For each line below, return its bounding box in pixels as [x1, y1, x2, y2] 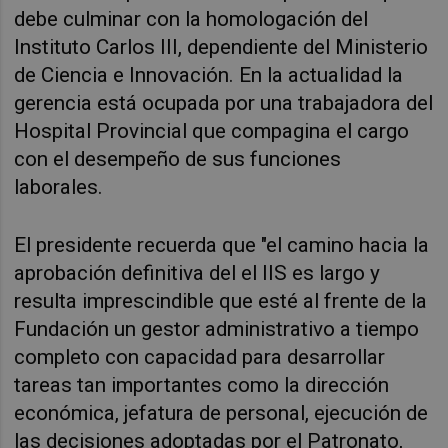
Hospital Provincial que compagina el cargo [14, 119, 410, 144]
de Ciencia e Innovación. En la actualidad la [14, 63, 404, 88]
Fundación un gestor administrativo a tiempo [14, 316, 420, 341]
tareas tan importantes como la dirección [14, 372, 390, 397]
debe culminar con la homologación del [14, 7, 369, 32]
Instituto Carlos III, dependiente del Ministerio [14, 35, 429, 60]
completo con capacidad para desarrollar [14, 344, 386, 369]
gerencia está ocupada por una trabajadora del [14, 91, 434, 116]
